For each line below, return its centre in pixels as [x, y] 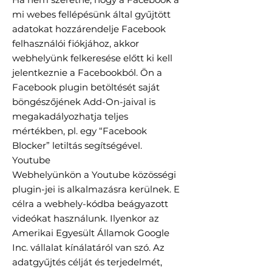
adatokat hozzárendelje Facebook [89, 29]
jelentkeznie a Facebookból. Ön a [87, 73]
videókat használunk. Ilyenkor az [86, 219]
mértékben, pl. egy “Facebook [80, 131]
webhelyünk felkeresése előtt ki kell [92, 58]
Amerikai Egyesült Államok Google [91, 233]
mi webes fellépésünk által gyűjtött [91, 15]
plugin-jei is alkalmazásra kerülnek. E [96, 189]
